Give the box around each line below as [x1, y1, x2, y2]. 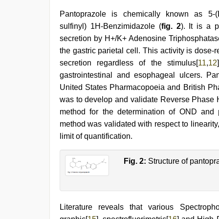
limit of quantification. [60, 132, 132, 141]
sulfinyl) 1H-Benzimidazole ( [60, 22, 161, 31]
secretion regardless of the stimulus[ [60, 59, 198, 67]
